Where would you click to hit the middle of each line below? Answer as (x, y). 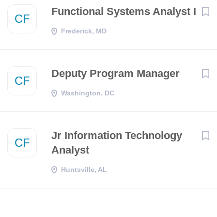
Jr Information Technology (117, 135)
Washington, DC (88, 93)
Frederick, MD (84, 31)
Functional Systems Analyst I (124, 11)
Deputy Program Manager (116, 73)
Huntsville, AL (84, 170)
